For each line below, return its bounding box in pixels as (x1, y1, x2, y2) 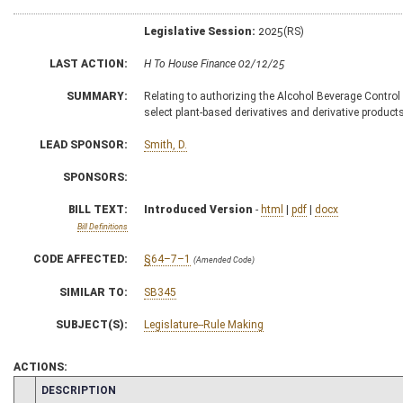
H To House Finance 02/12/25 (144, 57, 285, 70)
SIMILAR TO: (59, 285, 128, 299)
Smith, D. (144, 138, 187, 151)
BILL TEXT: (68, 202, 128, 216)
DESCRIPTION (41, 383, 116, 397)
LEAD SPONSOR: (40, 138, 128, 151)
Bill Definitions (77, 221, 128, 231)
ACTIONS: (13, 360, 67, 373)
